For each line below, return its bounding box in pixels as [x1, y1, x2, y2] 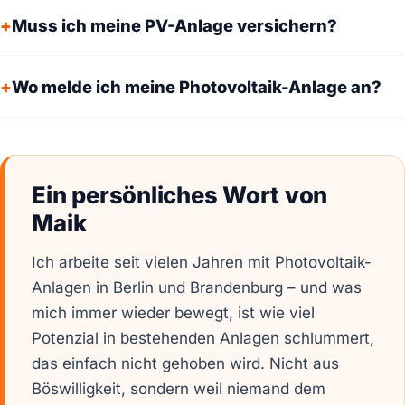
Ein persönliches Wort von [32, 180, 327, 209]
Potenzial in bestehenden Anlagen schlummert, [32, 329, 375, 348]
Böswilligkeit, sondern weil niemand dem [32, 380, 326, 399]
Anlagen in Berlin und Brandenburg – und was [32, 278, 363, 297]
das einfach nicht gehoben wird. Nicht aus [32, 354, 340, 373]
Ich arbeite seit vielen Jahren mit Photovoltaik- [32, 253, 372, 272]
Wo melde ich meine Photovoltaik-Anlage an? [12, 76, 381, 97]
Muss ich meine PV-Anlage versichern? [12, 14, 337, 35]
